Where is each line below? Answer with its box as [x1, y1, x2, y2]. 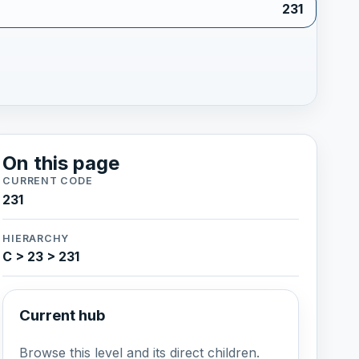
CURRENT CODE [2, 175, 93, 188]
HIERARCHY [2, 232, 70, 244]
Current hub [19, 306, 107, 325]
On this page [2, 151, 120, 175]
